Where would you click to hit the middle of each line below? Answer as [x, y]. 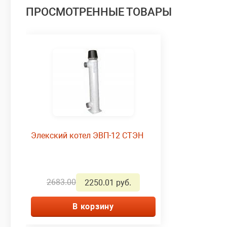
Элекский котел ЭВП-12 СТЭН [87, 135]
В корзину [93, 206]
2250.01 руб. [108, 182]
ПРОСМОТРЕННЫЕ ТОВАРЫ [99, 12]
